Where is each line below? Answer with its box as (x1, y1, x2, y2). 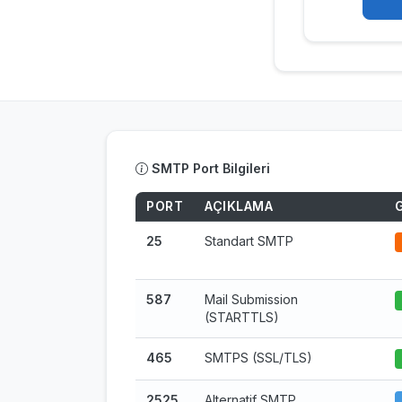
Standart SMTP (205, 233, 293, 249)
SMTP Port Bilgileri (148, 161, 270, 176)
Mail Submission (205, 292, 298, 307)
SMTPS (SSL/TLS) (205, 350, 312, 365)
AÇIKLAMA (205, 198, 273, 214)
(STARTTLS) (205, 310, 279, 325)
